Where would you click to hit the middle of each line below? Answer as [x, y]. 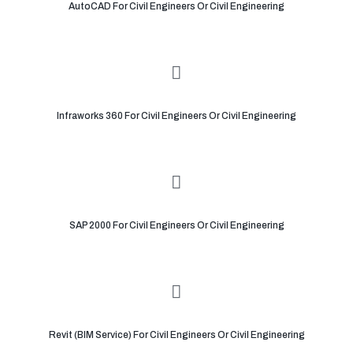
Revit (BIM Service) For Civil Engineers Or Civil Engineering [176, 335]
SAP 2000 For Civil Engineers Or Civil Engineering [176, 226]
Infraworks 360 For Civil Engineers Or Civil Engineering [176, 116]
